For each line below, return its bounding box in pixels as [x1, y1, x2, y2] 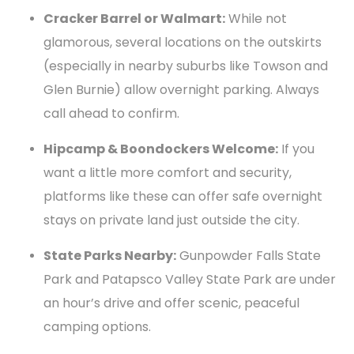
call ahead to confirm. [43, 104, 179, 122]
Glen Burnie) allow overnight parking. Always [43, 81, 319, 99]
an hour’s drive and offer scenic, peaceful [43, 294, 299, 312]
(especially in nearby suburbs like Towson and [43, 57, 328, 75]
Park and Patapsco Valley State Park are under [43, 270, 336, 288]
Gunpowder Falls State [176, 247, 321, 265]
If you [278, 140, 314, 158]
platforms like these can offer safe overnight [43, 187, 322, 205]
